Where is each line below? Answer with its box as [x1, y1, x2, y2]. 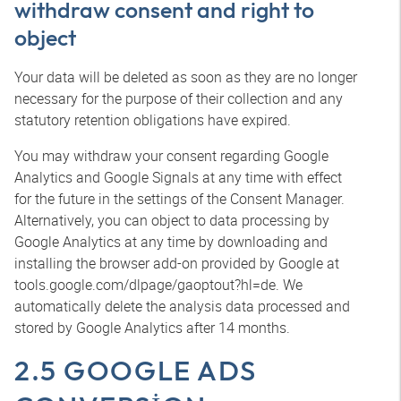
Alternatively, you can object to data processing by [14, 210, 329, 230]
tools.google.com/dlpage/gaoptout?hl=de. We [14, 275, 303, 294]
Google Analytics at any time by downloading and [14, 232, 328, 252]
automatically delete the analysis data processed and [14, 296, 350, 316]
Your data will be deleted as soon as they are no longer [14, 67, 357, 87]
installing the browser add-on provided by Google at [14, 253, 339, 273]
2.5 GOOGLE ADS [14, 353, 257, 388]
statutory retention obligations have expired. [14, 110, 291, 130]
